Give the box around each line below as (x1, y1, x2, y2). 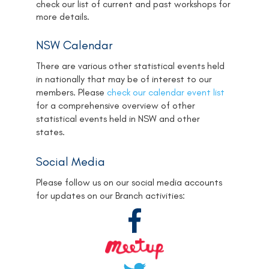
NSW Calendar (36, 38, 113, 53)
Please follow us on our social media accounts (36, 176, 222, 188)
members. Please (36, 86, 107, 98)
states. (36, 126, 67, 138)
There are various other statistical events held (36, 60, 225, 72)
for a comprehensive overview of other (36, 100, 195, 112)
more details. (36, 10, 89, 22)
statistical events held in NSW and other (36, 113, 200, 125)
